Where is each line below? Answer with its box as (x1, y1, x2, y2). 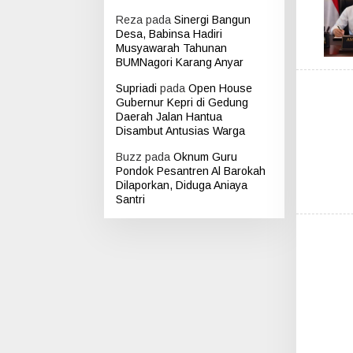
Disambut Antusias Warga (116, 124, 245, 138)
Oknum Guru (173, 150, 237, 164)
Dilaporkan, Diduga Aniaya (116, 179, 247, 192)
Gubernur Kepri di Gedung (116, 96, 248, 110)
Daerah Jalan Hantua (116, 110, 222, 124)
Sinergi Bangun (174, 13, 251, 27)
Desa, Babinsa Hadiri (116, 28, 222, 41)
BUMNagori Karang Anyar (116, 56, 243, 69)
